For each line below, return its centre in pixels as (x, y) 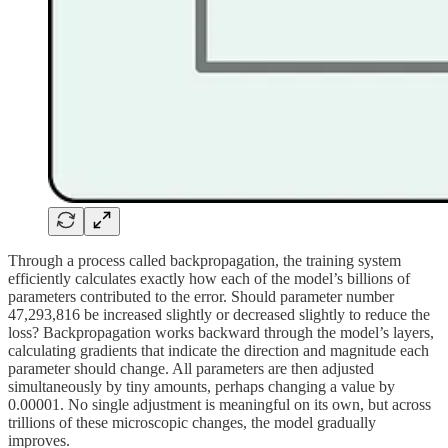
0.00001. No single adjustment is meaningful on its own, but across (219, 405)
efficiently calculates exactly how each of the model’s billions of (209, 279)
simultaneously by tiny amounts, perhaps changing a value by (201, 387)
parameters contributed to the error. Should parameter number (201, 297)
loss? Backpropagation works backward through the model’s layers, (221, 333)
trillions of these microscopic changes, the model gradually (192, 423)
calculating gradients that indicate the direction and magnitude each (218, 351)
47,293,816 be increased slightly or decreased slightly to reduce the (219, 315)
